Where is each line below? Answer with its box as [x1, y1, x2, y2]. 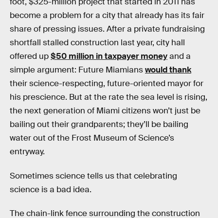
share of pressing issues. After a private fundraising [10, 24, 205, 34]
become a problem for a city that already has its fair [10, 10, 204, 20]
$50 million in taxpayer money [51, 51, 167, 61]
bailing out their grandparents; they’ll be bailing [10, 119, 188, 129]
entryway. [10, 146, 45, 157]
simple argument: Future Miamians [10, 65, 145, 75]
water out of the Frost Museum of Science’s [10, 133, 174, 143]
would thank [145, 65, 191, 75]
